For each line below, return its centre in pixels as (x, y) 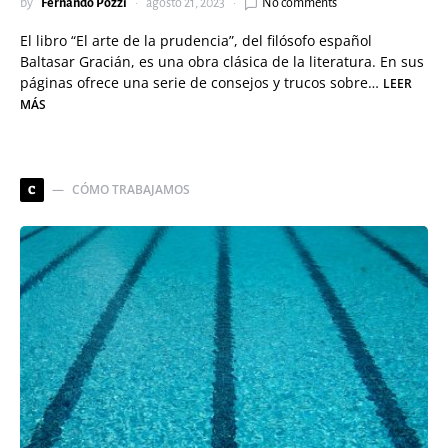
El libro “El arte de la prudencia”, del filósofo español (196, 40)
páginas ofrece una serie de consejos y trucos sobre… (201, 82)
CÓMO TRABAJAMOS (131, 189)
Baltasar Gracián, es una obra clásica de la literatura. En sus (222, 61)
